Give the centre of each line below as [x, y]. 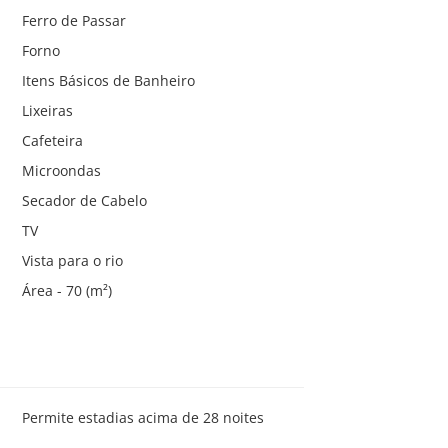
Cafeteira [52, 140]
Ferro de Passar [73, 20]
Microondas [61, 170]
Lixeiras [47, 110]
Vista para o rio [72, 260]
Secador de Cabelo [84, 200]
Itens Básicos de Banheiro [108, 80]
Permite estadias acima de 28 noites [142, 417]
